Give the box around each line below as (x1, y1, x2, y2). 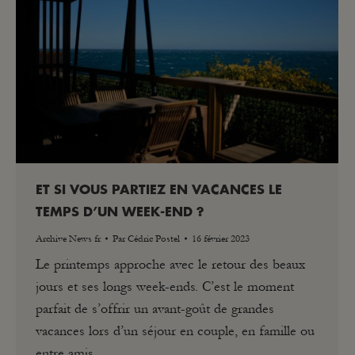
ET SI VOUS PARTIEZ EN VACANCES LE (36, 184, 282, 197)
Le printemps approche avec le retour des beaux (36, 256, 305, 273)
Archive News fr (36, 233, 101, 245)
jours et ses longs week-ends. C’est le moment (36, 278, 294, 296)
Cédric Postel (128, 233, 180, 245)
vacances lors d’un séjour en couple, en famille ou (36, 323, 315, 340)
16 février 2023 (192, 233, 250, 245)
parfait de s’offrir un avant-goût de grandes (36, 300, 274, 318)
